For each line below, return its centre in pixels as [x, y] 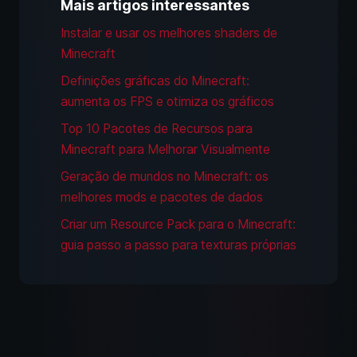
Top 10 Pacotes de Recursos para [157, 129]
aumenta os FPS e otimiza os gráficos [167, 102]
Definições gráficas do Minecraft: [155, 81]
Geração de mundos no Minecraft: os [165, 177]
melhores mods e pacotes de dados [162, 198]
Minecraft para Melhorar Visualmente [165, 150]
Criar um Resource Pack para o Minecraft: [178, 225]
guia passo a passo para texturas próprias [178, 245]
